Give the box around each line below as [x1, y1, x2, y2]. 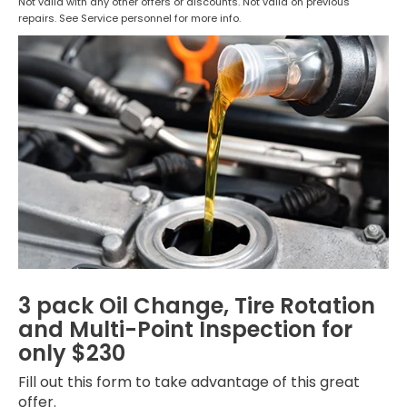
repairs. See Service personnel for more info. [18, 10, 241, 25]
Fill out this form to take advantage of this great [18, 371, 360, 392]
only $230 [18, 337, 125, 368]
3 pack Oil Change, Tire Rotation [18, 290, 375, 321]
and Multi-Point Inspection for [18, 313, 352, 344]
